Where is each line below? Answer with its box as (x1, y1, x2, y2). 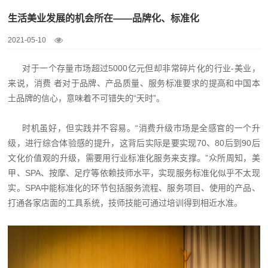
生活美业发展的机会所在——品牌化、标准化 (8, 13, 200, 24)
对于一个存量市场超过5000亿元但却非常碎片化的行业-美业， (22, 63, 260, 74)
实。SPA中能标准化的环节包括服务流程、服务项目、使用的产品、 (8, 183, 260, 193)
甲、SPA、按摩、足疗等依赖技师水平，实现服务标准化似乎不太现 (8, 168, 260, 178)
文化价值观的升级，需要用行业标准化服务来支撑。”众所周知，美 (8, 153, 260, 163)
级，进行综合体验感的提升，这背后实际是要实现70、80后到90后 (8, 138, 260, 148)
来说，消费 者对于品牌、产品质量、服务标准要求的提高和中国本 (8, 78, 260, 89)
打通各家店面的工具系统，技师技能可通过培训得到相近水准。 (8, 198, 243, 208)
